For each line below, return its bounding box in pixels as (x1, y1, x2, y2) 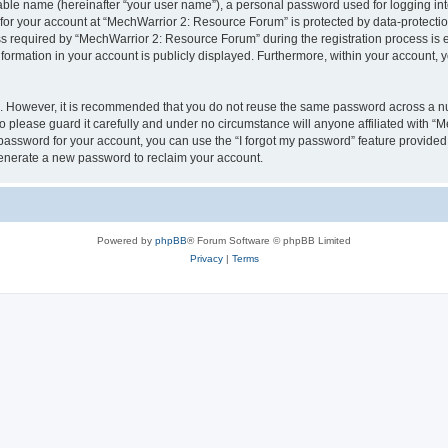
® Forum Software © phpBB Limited (187, 234, 351, 246)
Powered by (97, 234, 155, 246)
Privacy (189, 252, 223, 264)
